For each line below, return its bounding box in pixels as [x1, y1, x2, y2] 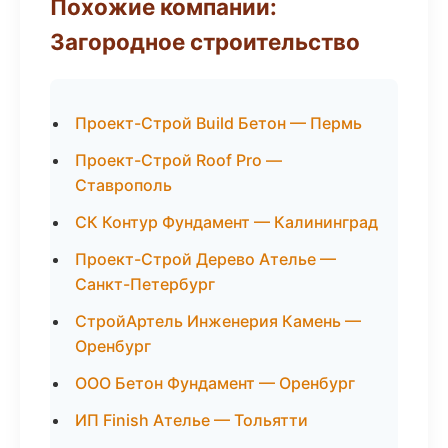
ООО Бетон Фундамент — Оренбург [75, 373, 355, 393]
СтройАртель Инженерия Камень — [75, 311, 361, 331]
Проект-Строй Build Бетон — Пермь [75, 113, 362, 133]
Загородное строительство [50, 28, 360, 55]
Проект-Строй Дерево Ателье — [75, 249, 336, 269]
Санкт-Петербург [75, 274, 215, 294]
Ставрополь [75, 175, 172, 195]
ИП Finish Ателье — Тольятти [75, 410, 308, 430]
